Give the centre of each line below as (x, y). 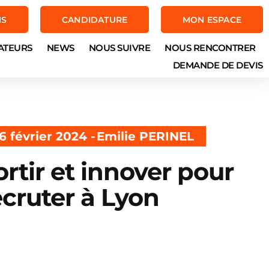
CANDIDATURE (95, 20)
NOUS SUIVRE (119, 48)
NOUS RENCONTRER (210, 48)
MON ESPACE (212, 20)
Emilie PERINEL (145, 136)
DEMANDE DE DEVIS (218, 65)
